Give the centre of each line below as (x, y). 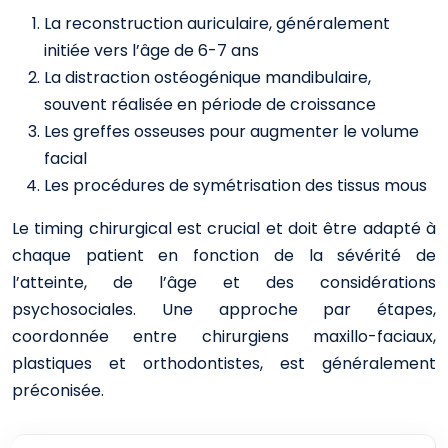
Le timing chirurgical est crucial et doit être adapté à (224, 228)
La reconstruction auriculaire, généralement (217, 23)
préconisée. (58, 390)
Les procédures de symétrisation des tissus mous (235, 185)
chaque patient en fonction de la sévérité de (224, 255)
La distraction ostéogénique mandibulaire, (207, 77)
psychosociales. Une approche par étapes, (224, 309)
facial (65, 158)
